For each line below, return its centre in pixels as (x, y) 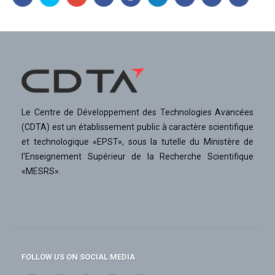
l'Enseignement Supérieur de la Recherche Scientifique (137, 157)
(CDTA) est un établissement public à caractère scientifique (137, 127)
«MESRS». (41, 172)
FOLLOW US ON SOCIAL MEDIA (78, 257)
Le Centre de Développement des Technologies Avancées (137, 113)
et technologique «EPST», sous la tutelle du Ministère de (137, 142)
